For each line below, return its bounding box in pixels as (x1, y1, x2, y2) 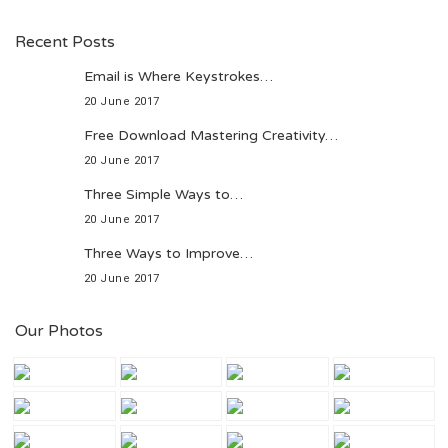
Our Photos (15, 320, 103, 341)
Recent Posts (15, 31, 115, 52)
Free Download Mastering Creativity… (83, 126, 338, 144)
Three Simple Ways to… (83, 185, 243, 203)
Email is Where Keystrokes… (83, 67, 273, 85)
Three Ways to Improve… (83, 244, 253, 262)
